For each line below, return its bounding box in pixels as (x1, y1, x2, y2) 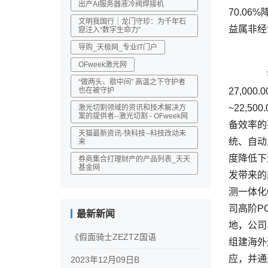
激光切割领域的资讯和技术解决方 (78, 103, 186, 112)
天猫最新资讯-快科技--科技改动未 (78, 129, 186, 138)
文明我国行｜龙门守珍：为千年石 (78, 17, 186, 26)
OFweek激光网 (78, 60, 127, 69)
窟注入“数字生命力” (78, 26, 141, 34)
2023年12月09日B (71, 255, 139, 264)
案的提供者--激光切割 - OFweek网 (78, 112, 188, 120)
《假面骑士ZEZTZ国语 (71, 232, 156, 242)
